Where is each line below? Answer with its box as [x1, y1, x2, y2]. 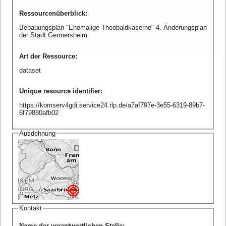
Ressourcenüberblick [19, 10, 85, 18]
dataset [19, 66, 41, 74]
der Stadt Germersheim [19, 31, 87, 39]
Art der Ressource [19, 52, 75, 60]
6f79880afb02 [19, 109, 59, 117]
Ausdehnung [19, 129, 55, 137]
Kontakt [19, 204, 42, 212]
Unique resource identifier [19, 87, 100, 95]
